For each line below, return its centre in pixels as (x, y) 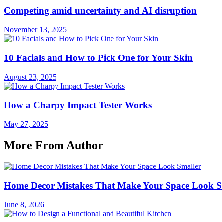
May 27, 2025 (26, 124)
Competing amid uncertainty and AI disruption (100, 10)
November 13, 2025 (35, 30)
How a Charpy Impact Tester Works (78, 105)
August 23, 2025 (30, 77)
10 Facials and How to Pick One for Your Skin (98, 58)
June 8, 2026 (24, 205)
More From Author (54, 145)
